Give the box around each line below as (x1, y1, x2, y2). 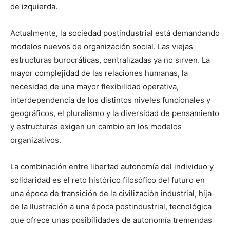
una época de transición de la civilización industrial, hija (10, 188, 212, 198)
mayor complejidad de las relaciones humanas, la (10, 68, 188, 78)
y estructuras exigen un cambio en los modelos (10, 121, 182, 131)
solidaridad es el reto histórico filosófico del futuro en (10, 175, 205, 185)
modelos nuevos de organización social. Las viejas (10, 41, 193, 51)
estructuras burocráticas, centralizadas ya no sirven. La (10, 54, 210, 65)
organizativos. (10, 135, 61, 145)
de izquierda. (10, 1, 57, 11)
